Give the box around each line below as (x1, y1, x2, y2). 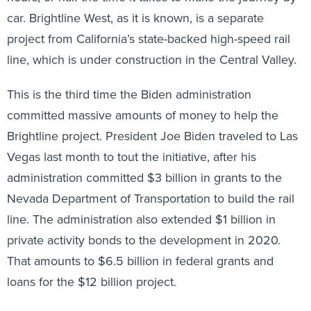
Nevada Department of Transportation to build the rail (7, 190, 294, 208)
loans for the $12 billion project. (7, 273, 176, 291)
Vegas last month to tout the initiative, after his (7, 148, 256, 166)
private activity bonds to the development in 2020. (7, 231, 280, 249)
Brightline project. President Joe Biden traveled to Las (7, 127, 298, 145)
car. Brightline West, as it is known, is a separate (7, 9, 264, 27)
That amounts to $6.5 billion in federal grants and (7, 252, 274, 270)
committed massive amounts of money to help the (7, 106, 278, 124)
